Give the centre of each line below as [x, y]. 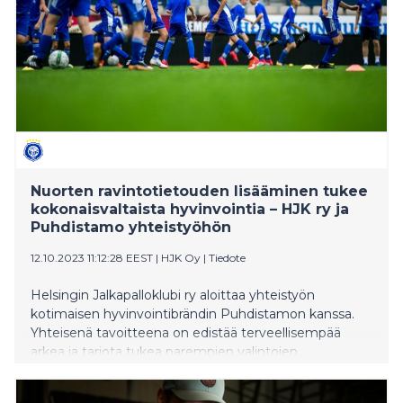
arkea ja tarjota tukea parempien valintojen [164, 351]
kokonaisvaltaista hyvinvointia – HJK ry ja [190, 209]
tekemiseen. [70, 370]
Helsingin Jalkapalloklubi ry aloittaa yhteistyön [173, 295]
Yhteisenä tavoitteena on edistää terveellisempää [186, 332]
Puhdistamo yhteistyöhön [131, 227]
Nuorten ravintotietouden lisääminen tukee [199, 191]
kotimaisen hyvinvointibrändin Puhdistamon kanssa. [193, 313]
